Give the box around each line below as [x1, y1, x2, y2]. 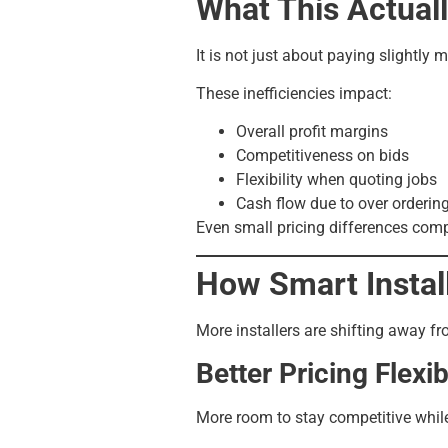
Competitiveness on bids [236, 146, 409, 166]
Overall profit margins [236, 122, 388, 142]
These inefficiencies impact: [196, 83, 392, 103]
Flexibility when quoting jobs [236, 170, 437, 190]
